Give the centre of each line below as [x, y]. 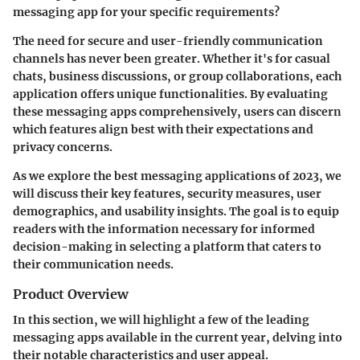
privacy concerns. [63, 147]
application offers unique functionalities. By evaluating [170, 94]
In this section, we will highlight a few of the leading [161, 319]
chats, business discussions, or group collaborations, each [177, 76]
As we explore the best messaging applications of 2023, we [177, 176]
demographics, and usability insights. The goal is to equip [176, 211]
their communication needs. [93, 264]
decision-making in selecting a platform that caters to [167, 246]
